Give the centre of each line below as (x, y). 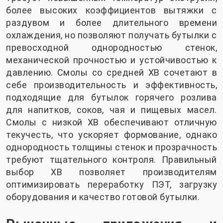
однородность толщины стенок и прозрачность (111, 147)
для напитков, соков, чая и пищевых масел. (111, 110)
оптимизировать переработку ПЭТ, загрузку (111, 185)
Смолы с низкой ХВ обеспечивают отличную (111, 122)
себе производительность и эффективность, (111, 85)
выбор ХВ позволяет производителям (111, 172)
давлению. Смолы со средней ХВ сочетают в (111, 73)
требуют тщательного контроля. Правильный (111, 160)
